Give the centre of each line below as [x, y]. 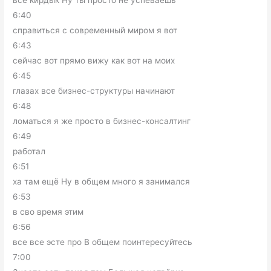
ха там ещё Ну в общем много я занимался [102, 182]
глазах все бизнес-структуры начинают [94, 91]
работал [29, 152]
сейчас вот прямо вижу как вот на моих [94, 61]
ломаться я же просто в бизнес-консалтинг [102, 121]
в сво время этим [48, 212]
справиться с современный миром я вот [95, 31]
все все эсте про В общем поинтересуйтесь [103, 242]
